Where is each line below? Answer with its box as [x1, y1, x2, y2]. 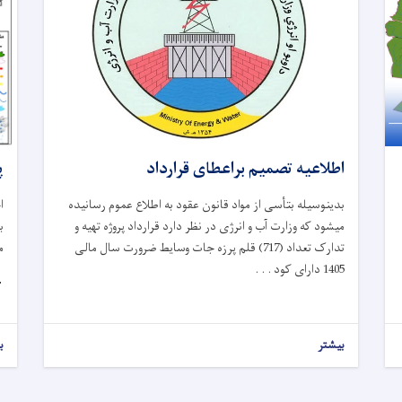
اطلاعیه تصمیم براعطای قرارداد [128, 153, 345, 185]
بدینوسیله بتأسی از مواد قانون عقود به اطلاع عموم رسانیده [68, 193, 345, 216]
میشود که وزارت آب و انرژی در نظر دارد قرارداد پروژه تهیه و [74, 214, 345, 238]
